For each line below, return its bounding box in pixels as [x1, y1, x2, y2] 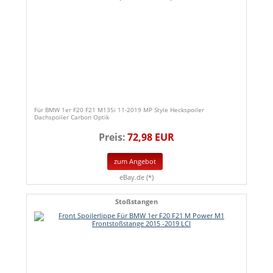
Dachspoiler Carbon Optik [34, 112, 109, 121]
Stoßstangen [115, 197, 158, 207]
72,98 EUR [127, 130, 174, 144]
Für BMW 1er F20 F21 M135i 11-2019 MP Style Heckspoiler [34, 105, 204, 114]
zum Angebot [114, 157, 156, 166]
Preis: [99, 130, 126, 144]
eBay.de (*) [119, 172, 154, 182]
